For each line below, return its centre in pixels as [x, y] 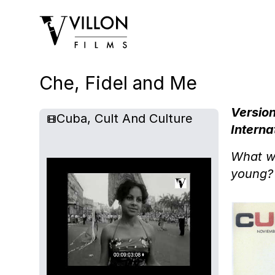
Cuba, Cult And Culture [124, 118]
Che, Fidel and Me [118, 83]
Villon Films [72, 23]
